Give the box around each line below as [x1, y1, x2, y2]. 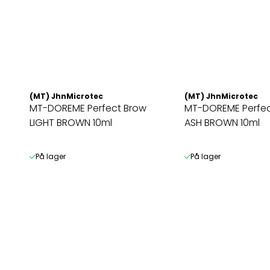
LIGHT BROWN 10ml [29, 115, 112, 130]
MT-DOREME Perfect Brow [29, 101, 146, 115]
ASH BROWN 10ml [184, 115, 260, 130]
